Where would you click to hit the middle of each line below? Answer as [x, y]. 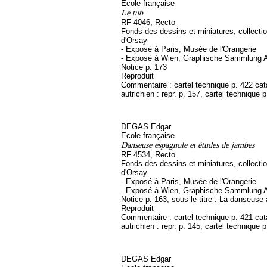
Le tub [132, 13]
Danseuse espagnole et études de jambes [188, 145]
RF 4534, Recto [148, 155]
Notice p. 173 [144, 67]
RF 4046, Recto [148, 22]
